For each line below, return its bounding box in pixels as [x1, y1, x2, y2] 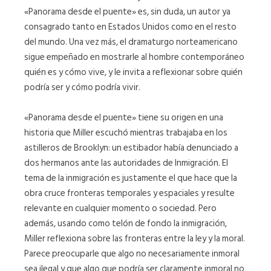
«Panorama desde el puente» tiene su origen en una [24, 110, 223, 125]
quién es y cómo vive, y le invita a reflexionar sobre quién [24, 65, 243, 80]
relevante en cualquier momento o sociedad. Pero [24, 201, 217, 216]
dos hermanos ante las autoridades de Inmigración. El [24, 155, 228, 171]
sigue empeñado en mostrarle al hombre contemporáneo [24, 50, 244, 65]
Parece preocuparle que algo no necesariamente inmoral [24, 246, 240, 261]
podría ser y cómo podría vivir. [24, 80, 140, 95]
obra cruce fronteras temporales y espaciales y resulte [24, 186, 235, 201]
